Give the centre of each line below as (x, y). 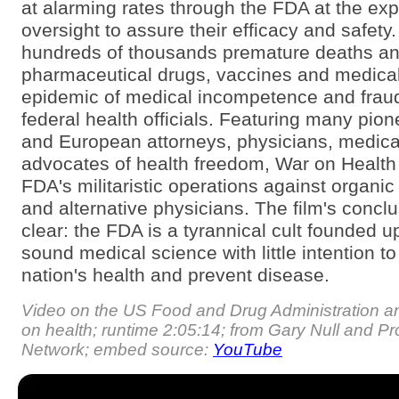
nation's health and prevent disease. (175, 275)
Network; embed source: (117, 349)
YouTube (248, 349)
